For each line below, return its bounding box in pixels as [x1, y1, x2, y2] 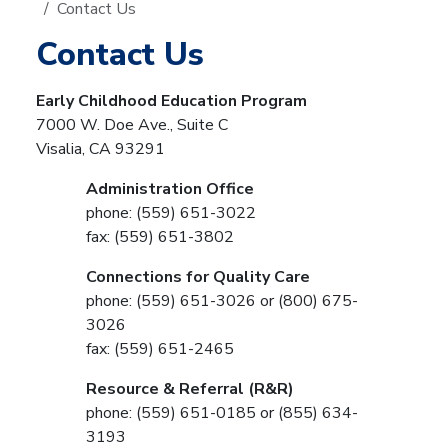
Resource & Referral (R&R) [86, 377, 294, 400]
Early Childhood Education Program [36, 89, 307, 112]
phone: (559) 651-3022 [86, 201, 256, 224]
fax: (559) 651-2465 [86, 337, 234, 360]
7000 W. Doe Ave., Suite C [36, 113, 228, 136]
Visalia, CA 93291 [36, 137, 165, 160]
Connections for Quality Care [86, 265, 310, 288]
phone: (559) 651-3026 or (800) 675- [86, 289, 358, 312]
